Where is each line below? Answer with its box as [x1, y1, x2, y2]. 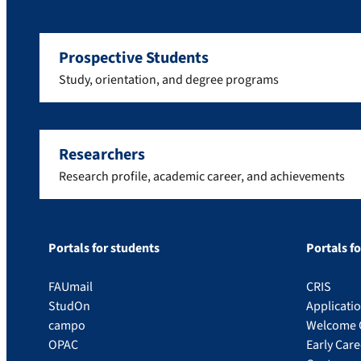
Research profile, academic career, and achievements [59, 168, 345, 185]
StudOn [48, 297, 90, 315]
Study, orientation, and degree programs [59, 71, 279, 89]
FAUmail [48, 278, 93, 296]
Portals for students [48, 239, 160, 257]
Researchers [59, 143, 145, 166]
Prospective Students [59, 47, 209, 69]
